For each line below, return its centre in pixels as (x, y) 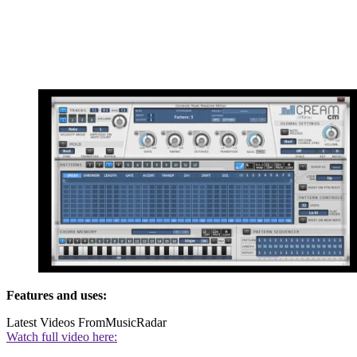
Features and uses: (57, 295)
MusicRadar (136, 322)
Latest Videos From (56, 322)
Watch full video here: (62, 336)
